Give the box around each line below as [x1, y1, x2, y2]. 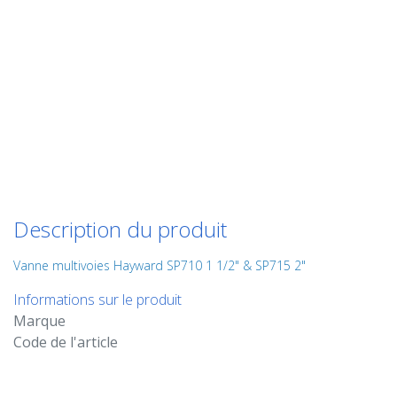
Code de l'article [13, 331, 118, 352]
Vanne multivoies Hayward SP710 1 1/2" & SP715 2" [13, 256, 306, 274]
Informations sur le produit [13, 289, 182, 309]
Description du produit [13, 214, 227, 244]
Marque [13, 310, 66, 331]
